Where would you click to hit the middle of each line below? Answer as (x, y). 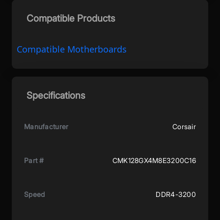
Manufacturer (46, 126)
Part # (34, 160)
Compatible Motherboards (72, 49)
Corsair (184, 126)
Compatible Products (71, 18)
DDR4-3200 (176, 194)
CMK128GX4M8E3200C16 (154, 160)
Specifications (56, 95)
